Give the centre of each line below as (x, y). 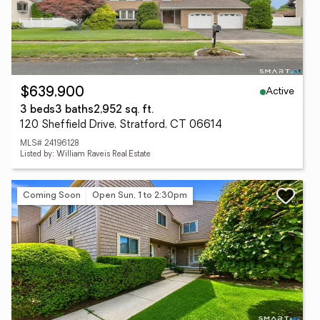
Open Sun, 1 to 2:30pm (140, 195)
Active (280, 91)
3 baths (74, 110)
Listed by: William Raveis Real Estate (85, 155)
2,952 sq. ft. (124, 110)
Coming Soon (52, 195)
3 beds (37, 110)
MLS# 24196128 (49, 144)
